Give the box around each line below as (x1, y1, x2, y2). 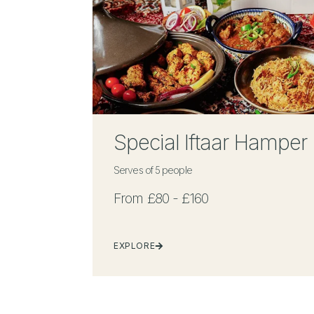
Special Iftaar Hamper (114, 129, 308, 155)
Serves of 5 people (114, 163, 192, 176)
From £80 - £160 (114, 189, 209, 207)
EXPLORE (114, 240, 156, 251)
